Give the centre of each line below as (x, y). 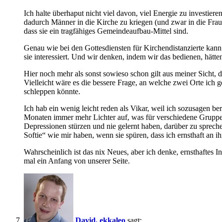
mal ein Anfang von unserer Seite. (77, 161)
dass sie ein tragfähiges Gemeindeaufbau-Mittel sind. (106, 31)
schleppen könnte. (52, 92)
